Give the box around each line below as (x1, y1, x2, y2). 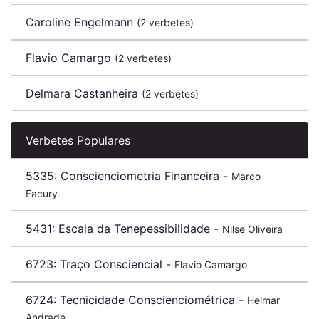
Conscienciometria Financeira (61, 169, 219, 183)
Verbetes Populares (26, 133, 130, 147)
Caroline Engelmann (26, 15, 133, 29)
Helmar (247, 294, 280, 306)
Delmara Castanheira (26, 86, 138, 100)
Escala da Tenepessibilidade (58, 221, 210, 236)
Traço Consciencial (60, 257, 162, 271)
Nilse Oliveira (222, 223, 283, 235)
